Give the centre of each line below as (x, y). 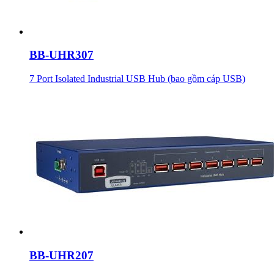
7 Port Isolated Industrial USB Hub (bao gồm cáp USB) (137, 79)
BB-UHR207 (61, 255)
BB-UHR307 (61, 55)
